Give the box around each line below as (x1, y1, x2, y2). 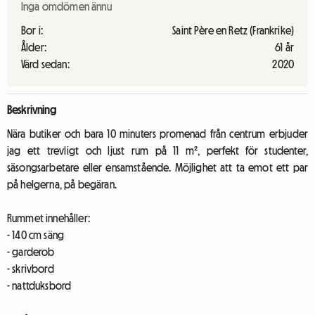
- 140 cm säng (7, 229, 65, 240)
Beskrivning (7, 104, 56, 115)
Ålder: (21, 41, 46, 53)
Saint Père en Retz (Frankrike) (172, 25, 294, 36)
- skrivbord (7, 263, 54, 274)
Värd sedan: (21, 58, 70, 70)
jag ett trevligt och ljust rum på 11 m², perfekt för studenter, (7, 145, 308, 156)
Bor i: (21, 25, 43, 36)
